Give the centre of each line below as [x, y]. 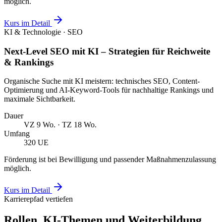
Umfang [17, 134]
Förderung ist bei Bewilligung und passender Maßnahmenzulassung [110, 160]
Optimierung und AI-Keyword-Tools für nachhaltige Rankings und [109, 90]
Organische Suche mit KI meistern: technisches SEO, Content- [102, 81]
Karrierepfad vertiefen [38, 199]
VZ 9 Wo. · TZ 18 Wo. [60, 125]
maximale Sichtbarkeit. [40, 99]
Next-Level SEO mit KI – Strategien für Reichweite [107, 51]
